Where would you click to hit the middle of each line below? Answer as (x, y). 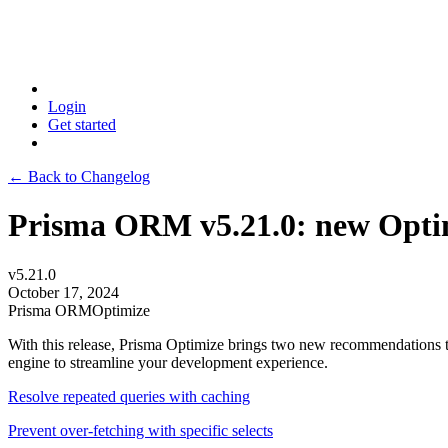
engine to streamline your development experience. (168, 362)
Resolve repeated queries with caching (129, 396)
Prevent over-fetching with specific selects (140, 430)
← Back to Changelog (79, 176)
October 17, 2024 (63, 292)
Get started (82, 124)
